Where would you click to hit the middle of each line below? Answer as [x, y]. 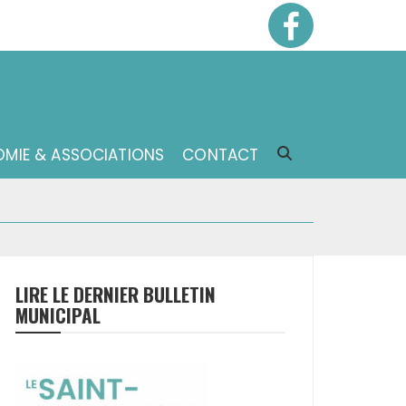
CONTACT [221, 155]
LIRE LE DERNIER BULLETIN [116, 294]
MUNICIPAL [58, 315]
